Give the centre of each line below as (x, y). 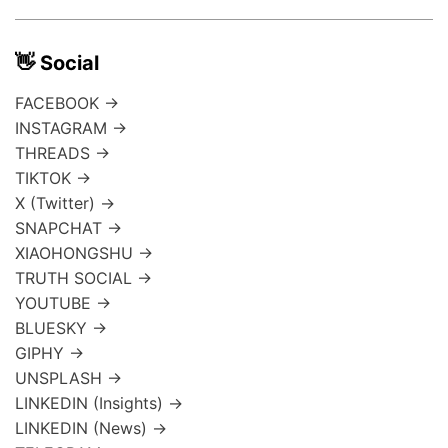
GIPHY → (49, 353)
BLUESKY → (61, 328)
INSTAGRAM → (71, 128)
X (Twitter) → (65, 203)
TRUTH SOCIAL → (83, 278)
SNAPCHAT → (68, 228)
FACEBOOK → (67, 103)
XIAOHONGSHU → (84, 253)
